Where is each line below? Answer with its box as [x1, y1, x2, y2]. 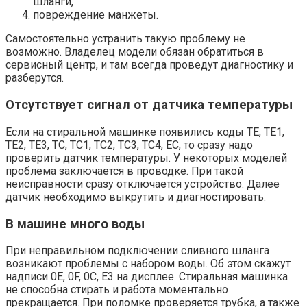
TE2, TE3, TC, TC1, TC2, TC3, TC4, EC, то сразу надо [5, 138, 253, 151]
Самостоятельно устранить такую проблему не [5, 32, 245, 46]
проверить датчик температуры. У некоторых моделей [5, 151, 287, 164]
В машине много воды [5, 216, 145, 232]
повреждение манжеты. [33, 8, 158, 22]
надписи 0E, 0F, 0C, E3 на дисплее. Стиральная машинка [5, 270, 288, 284]
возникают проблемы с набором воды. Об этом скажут [5, 257, 291, 271]
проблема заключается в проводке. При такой [5, 164, 243, 177]
